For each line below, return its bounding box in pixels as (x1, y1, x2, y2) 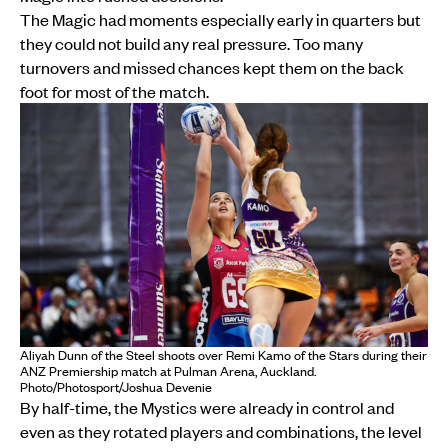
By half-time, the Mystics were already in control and (20, 396, 394, 419)
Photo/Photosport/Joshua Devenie (20, 378, 212, 397)
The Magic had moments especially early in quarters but (20, 7, 421, 30)
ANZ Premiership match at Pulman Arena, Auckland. (20, 362, 316, 381)
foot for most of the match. (20, 79, 209, 102)
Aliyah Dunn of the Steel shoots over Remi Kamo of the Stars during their (20, 346, 427, 365)
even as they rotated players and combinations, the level (20, 420, 422, 443)
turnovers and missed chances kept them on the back (20, 55, 404, 78)
